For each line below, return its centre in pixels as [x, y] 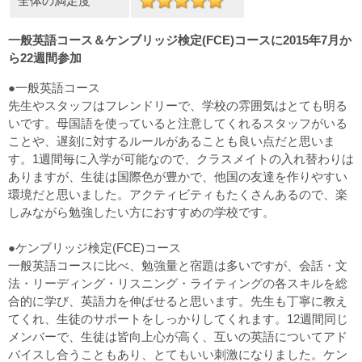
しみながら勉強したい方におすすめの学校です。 [141, 213]
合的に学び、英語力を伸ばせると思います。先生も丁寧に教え [178, 301]
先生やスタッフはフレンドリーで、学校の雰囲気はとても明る [178, 106]
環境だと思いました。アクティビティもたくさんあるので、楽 [178, 195]
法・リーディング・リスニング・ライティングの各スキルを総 [178, 284]
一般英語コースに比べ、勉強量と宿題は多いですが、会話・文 [178, 266]
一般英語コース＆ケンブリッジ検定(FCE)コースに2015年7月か [180, 40]
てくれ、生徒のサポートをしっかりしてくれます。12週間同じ [178, 319]
